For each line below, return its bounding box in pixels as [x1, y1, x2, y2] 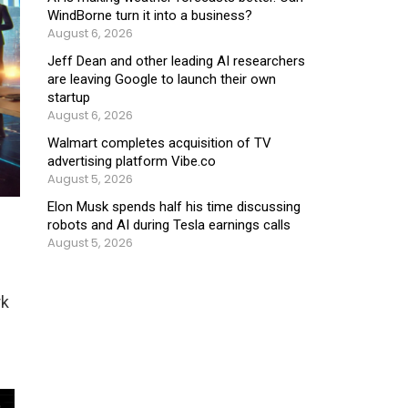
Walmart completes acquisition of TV [47, 134, 271, 151]
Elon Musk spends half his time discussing [47, 198, 301, 215]
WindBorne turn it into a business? [47, 6, 252, 24]
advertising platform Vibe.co [47, 152, 216, 169]
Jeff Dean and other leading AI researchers [47, 52, 305, 69]
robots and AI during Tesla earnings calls [47, 216, 291, 233]
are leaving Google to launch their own [47, 70, 276, 87]
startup [47, 88, 90, 106]
